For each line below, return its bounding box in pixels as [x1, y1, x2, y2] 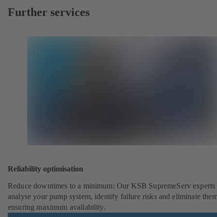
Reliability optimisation [8, 164, 83, 173]
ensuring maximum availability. [8, 203, 106, 212]
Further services [8, 6, 90, 19]
